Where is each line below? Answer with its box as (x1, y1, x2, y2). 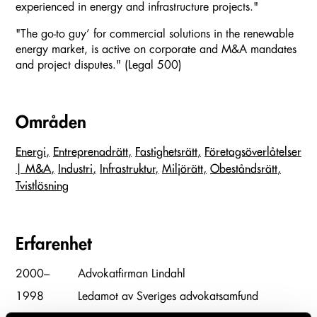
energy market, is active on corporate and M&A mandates (16, 43, 296, 55)
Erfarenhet (16, 235, 92, 253)
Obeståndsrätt (210, 163, 277, 175)
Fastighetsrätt (135, 146, 197, 158)
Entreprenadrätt (53, 146, 128, 158)
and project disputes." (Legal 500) (16, 59, 182, 71)
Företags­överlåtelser (204, 146, 301, 158)
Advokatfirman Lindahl (78, 267, 185, 279)
